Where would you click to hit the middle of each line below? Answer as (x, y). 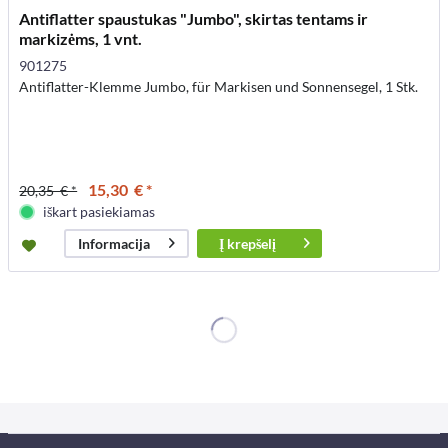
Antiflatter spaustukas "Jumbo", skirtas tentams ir (194, 18)
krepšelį (252, 243)
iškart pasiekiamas (99, 211)
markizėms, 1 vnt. (81, 38)
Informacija (113, 243)
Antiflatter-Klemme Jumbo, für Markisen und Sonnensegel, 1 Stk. (219, 86)
